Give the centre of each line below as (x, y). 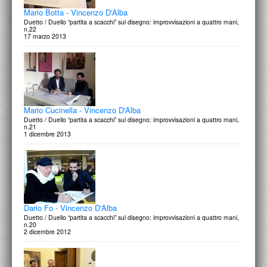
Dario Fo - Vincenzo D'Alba (70, 208)
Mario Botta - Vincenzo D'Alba (76, 12)
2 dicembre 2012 (47, 232)
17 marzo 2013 (45, 36)
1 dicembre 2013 (47, 134)
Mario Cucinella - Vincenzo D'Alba (82, 110)
